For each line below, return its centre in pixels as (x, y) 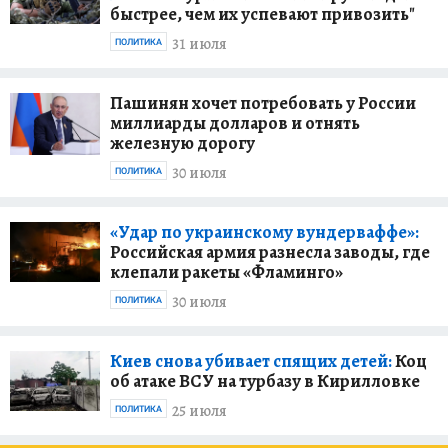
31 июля (199, 43)
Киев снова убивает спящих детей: (251, 361)
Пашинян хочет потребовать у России (263, 103)
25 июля (199, 410)
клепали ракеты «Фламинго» (226, 272)
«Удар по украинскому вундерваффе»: (264, 232)
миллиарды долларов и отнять (235, 123)
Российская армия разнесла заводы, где (270, 252)
